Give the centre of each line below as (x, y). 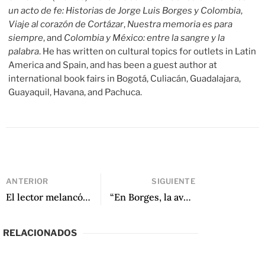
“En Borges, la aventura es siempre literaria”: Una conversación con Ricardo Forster (187, 197)
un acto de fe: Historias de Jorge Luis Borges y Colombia (125, 10)
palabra (24, 51)
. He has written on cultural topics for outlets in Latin (148, 51)
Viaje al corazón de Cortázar (66, 24)
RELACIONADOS (40, 233)
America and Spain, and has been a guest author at (113, 65)
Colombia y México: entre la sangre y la (145, 38)
